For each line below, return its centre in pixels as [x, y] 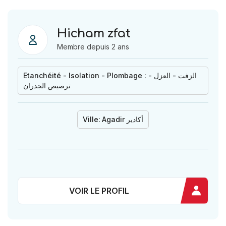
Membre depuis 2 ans [93, 47]
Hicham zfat [94, 34]
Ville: [92, 119]
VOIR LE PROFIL [99, 191]
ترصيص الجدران [47, 86]
